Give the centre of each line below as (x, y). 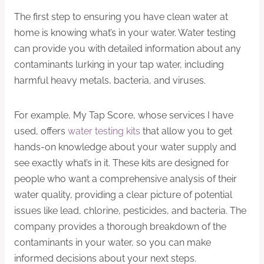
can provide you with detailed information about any (128, 49)
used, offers (41, 131)
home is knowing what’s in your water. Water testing (125, 33)
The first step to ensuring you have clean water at (121, 17)
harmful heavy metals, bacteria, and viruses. (110, 81)
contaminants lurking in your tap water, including (119, 65)
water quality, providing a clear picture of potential (123, 195)
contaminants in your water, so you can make (113, 243)
